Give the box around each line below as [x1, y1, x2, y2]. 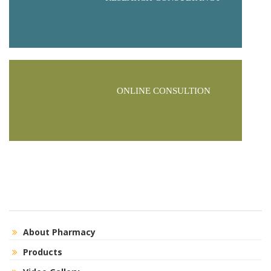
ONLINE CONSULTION [116, 85, 211, 96]
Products [23, 246, 62, 258]
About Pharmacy [23, 226, 96, 238]
